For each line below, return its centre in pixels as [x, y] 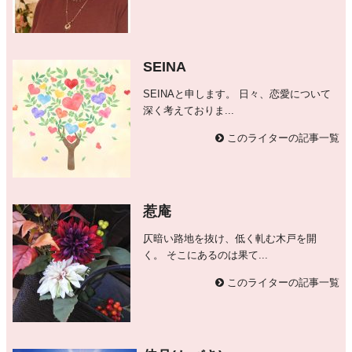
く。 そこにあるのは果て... [206, 255]
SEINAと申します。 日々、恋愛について [237, 93]
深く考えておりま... [189, 110]
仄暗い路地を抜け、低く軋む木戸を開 [230, 238]
